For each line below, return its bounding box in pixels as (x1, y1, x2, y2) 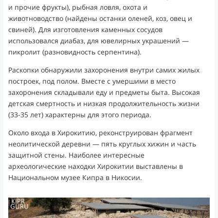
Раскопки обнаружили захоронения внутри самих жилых (8, 65, 200, 75)
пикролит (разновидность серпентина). (8, 47, 142, 57)
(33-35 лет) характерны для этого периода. (8, 110, 151, 120)
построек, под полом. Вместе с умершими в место (8, 76, 176, 86)
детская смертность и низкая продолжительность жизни (8, 99, 200, 109)
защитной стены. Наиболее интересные (8, 150, 145, 160)
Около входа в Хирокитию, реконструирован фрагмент (8, 128, 193, 138)
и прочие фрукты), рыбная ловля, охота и (8, 2, 147, 12)
